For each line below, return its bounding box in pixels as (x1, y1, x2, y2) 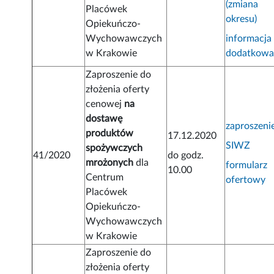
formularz (226, 160, 268, 171)
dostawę (86, 114, 123, 124)
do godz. (168, 150, 204, 161)
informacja (226, 34, 272, 44)
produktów (86, 128, 134, 139)
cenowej (86, 99, 125, 109)
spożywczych (86, 143, 143, 154)
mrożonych (86, 158, 134, 168)
